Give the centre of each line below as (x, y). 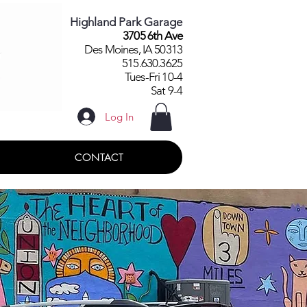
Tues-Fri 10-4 (153, 77)
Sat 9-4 (166, 90)
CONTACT (99, 157)
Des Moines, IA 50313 (133, 49)
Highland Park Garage (126, 22)
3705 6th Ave (152, 36)
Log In (120, 116)
